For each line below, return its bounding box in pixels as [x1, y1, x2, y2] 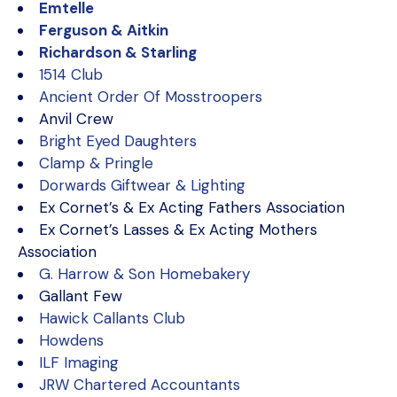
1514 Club [39, 65, 103, 84]
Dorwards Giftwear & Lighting [39, 175, 245, 195]
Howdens [39, 331, 104, 350]
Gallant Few [39, 286, 122, 306]
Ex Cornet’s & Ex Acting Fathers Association [39, 198, 345, 217]
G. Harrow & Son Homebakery [39, 264, 250, 284]
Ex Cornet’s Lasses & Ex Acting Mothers [39, 220, 317, 239]
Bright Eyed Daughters [39, 131, 197, 151]
